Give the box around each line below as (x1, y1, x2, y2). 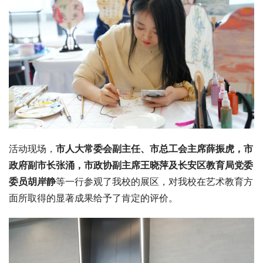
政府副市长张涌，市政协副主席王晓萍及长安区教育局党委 (9, 159, 253, 171)
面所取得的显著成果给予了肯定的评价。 (9, 192, 178, 204)
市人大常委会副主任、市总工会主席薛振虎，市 (56, 143, 253, 155)
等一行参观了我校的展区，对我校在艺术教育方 (56, 176, 253, 188)
